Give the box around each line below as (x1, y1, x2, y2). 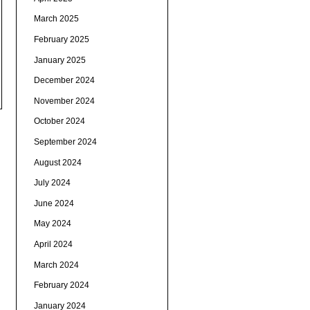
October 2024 (33, 116, 85, 127)
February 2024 (33, 280, 89, 291)
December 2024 (33, 75, 95, 86)
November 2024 (33, 95, 95, 106)
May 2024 (33, 219, 71, 229)
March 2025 (33, 14, 79, 24)
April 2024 (33, 239, 73, 249)
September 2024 (33, 136, 97, 147)
